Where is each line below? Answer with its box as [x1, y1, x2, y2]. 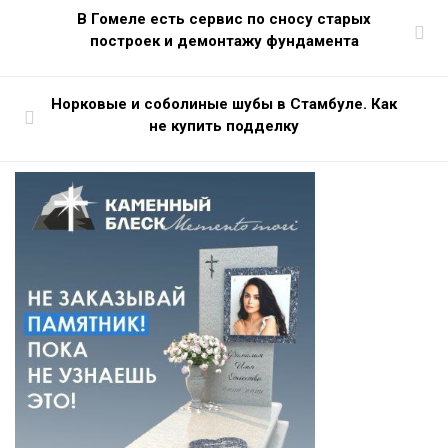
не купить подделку [149, 116, 299, 135]
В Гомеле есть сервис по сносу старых [77, 9, 371, 28]
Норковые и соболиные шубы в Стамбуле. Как [51, 94, 397, 113]
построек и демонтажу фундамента [89, 31, 359, 50]
